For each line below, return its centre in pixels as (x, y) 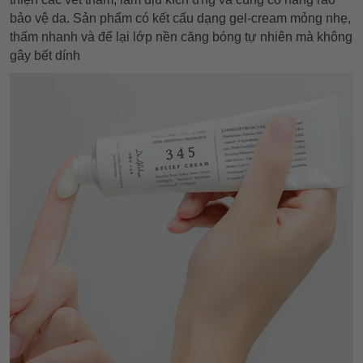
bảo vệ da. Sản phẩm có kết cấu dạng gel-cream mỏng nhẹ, (180, 18)
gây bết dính (45, 56)
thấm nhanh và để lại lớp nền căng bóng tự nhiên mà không (181, 37)
